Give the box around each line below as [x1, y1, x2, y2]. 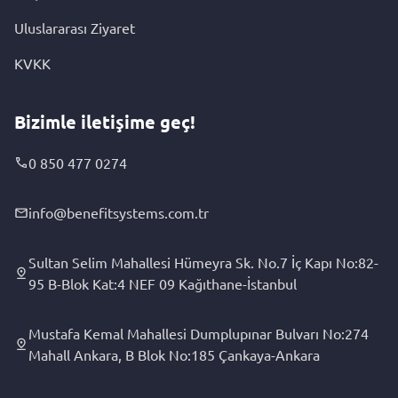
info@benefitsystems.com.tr [28, 203, 209, 221]
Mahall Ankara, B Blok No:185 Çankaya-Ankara [28, 346, 320, 363]
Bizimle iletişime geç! [14, 110, 195, 133]
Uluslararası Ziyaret [14, 19, 135, 36]
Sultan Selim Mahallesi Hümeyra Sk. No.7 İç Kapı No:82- [28, 253, 378, 271]
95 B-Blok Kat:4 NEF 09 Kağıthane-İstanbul [28, 275, 297, 292]
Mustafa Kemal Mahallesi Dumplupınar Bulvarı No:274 [28, 324, 369, 342]
